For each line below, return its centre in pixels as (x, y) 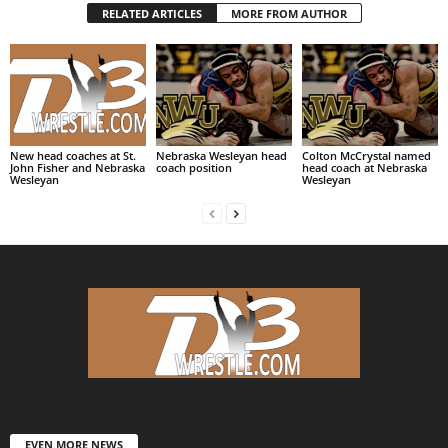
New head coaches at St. (73, 155)
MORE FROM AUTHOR (288, 13)
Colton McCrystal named (366, 155)
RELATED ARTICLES (151, 13)
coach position (193, 167)
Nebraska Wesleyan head (221, 155)
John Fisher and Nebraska (77, 167)
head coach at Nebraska (364, 167)
